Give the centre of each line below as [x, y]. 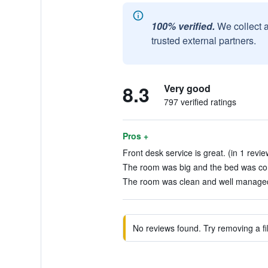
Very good [187, 88]
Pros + [135, 136]
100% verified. [183, 26]
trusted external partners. [203, 40]
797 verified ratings [200, 102]
